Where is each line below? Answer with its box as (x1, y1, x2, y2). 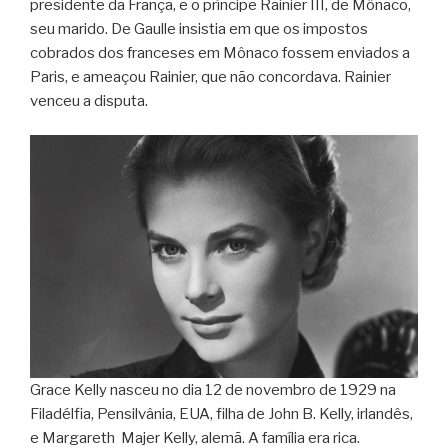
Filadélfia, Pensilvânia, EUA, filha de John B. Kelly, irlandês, (30, 404, 413, 423)
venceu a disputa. (30, 91, 148, 110)
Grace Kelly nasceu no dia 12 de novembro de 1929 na (30, 380, 396, 399)
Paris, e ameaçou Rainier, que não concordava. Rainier (30, 67, 391, 86)
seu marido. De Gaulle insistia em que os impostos (30, 19, 368, 38)
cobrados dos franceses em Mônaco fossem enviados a (30, 43, 410, 62)
